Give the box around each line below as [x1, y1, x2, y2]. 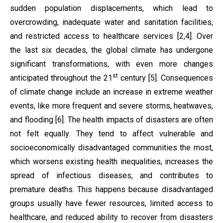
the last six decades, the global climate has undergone [10, 45, 213, 55]
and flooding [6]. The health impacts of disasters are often [10, 115, 213, 124]
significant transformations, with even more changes [10, 59, 213, 69]
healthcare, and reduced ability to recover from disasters [10, 213, 213, 222]
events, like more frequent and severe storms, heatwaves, [10, 101, 213, 111]
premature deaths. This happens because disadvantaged [10, 185, 213, 194]
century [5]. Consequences [118, 73, 213, 83]
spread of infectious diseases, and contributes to [10, 171, 213, 180]
